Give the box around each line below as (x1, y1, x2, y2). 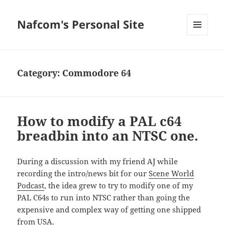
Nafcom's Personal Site (17, 17, 145, 32)
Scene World (149, 168, 194, 179)
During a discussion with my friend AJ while (17, 156, 178, 167)
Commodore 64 (62, 67, 132, 79)
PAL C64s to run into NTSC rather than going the (17, 192, 190, 203)
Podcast (17, 180, 45, 191)
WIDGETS (187, 52, 215, 61)
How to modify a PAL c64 (17, 112, 182, 131)
